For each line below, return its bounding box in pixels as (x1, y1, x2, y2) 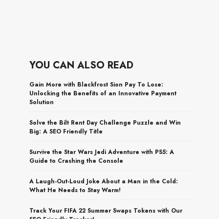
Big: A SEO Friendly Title (29, 127, 103, 136)
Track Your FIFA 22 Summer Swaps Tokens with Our (29, 206, 183, 215)
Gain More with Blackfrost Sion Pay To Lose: (29, 80, 164, 89)
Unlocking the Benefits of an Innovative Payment (29, 88, 177, 98)
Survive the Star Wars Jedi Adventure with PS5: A (29, 147, 175, 156)
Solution (29, 97, 54, 107)
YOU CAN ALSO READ (29, 58, 134, 72)
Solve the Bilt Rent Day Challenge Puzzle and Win (29, 118, 181, 127)
